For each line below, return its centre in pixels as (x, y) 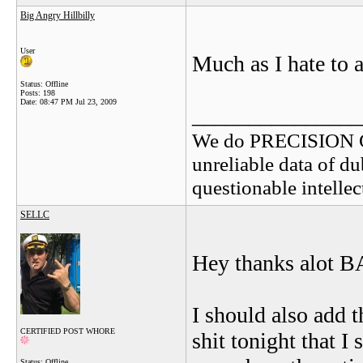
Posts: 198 (38, 93)
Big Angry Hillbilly (58, 15)
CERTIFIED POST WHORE (68, 331)
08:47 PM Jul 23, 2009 (78, 102)
